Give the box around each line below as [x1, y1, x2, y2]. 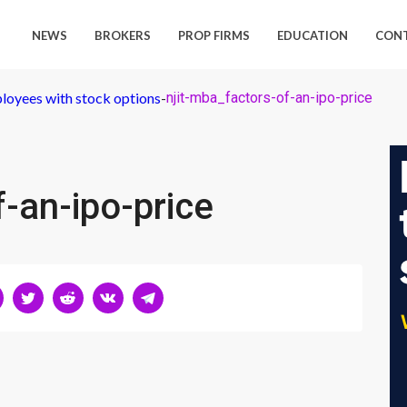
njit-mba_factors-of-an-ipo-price [166, 89, 372, 106]
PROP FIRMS [178, 28, 251, 43]
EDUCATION [277, 28, 349, 43]
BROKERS [94, 28, 152, 43]
